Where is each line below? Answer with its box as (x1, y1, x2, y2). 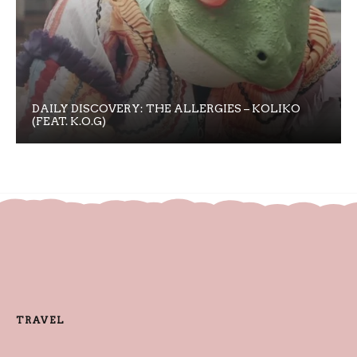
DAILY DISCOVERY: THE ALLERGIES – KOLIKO (32, 101, 300, 115)
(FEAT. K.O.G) (32, 114, 106, 127)
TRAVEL (16, 314, 65, 327)
